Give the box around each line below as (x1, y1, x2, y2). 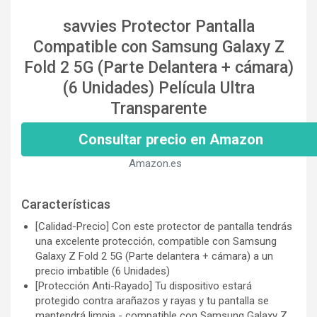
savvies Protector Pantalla (62, 16, 255, 36)
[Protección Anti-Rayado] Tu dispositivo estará (35, 279, 252, 292)
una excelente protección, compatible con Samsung (35, 234, 277, 248)
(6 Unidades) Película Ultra (62, 78, 255, 98)
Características (21, 196, 110, 212)
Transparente (110, 98, 207, 118)
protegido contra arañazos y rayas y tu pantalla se (35, 294, 269, 307)
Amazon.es (128, 156, 182, 170)
